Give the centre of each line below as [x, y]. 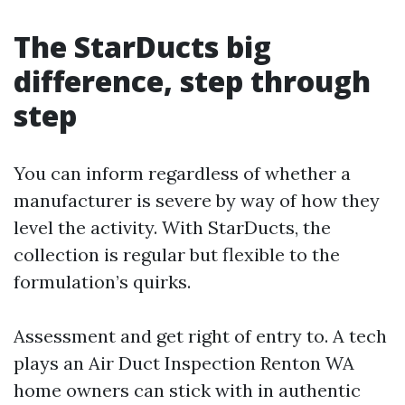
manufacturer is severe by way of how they [197, 200]
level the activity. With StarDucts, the [172, 227]
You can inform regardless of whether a [182, 173]
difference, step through [192, 81]
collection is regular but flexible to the [177, 254]
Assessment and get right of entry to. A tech [200, 336]
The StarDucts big [142, 47]
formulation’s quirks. [102, 282]
